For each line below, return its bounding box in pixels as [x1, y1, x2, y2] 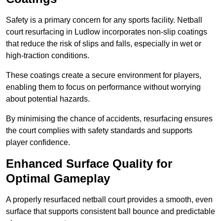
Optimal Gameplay [6, 172, 110, 185]
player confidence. [6, 138, 70, 147]
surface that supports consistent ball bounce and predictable [6, 207, 215, 216]
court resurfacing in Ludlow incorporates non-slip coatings [6, 28, 207, 37]
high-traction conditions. [6, 51, 89, 60]
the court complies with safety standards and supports [6, 126, 192, 135]
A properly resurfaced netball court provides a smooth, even [6, 195, 213, 204]
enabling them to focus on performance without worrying [6, 83, 201, 92]
